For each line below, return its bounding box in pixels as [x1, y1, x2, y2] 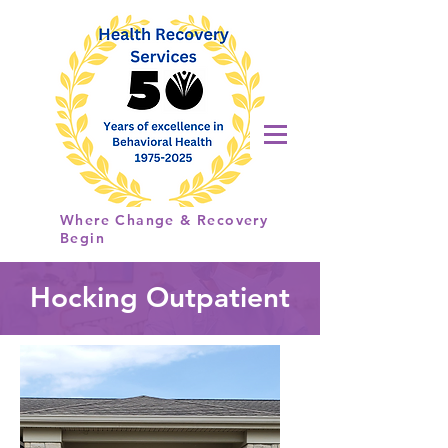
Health [59, 117, 145, 151]
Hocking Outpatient [30, 280, 290, 314]
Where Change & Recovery [60, 211, 269, 229]
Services [59, 175, 166, 209]
